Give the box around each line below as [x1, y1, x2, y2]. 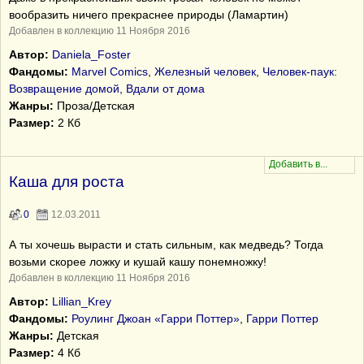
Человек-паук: [262, 65, 337, 78]
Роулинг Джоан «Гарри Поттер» [71, 312, 240, 325]
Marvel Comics [71, 65, 148, 78]
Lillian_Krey [52, 295, 111, 308]
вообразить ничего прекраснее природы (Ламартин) [9, 8, 288, 21]
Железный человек [154, 65, 256, 78]
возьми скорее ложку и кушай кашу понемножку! [9, 255, 266, 268]
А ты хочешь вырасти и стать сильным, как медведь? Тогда [9, 238, 323, 251]
